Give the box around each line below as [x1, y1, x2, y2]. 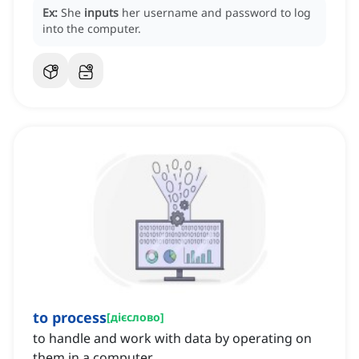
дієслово [111, 309, 160, 325]
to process [33, 308, 107, 328]
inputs [84, 5, 119, 21]
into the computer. [42, 21, 141, 37]
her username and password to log [122, 5, 311, 21]
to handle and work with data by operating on [33, 329, 312, 348]
